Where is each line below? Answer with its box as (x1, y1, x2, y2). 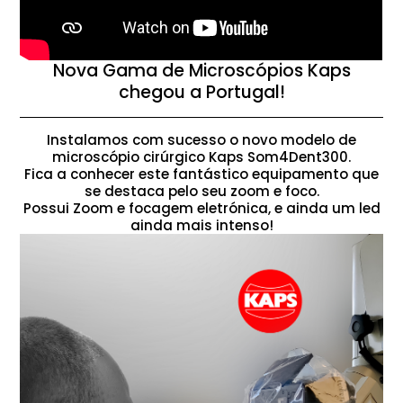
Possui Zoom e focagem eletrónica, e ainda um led (22, 199, 381, 219)
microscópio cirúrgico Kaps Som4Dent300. (52, 148, 351, 167)
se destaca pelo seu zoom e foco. (84, 182, 319, 201)
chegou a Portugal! (118, 80, 285, 105)
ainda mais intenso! (130, 216, 273, 236)
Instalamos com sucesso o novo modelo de (47, 130, 356, 150)
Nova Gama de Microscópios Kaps (52, 58, 351, 84)
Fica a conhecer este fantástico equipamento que (24, 165, 379, 184)
